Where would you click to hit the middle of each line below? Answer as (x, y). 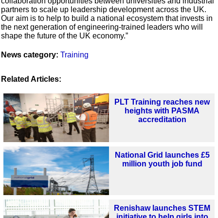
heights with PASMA (162, 111)
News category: (30, 55)
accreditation (162, 120)
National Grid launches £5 (162, 155)
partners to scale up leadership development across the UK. (104, 10)
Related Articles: (31, 79)
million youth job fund (162, 164)
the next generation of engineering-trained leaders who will (102, 27)
